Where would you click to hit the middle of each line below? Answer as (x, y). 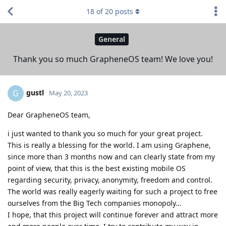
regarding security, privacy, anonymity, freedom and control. (110, 180)
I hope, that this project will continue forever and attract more (113, 214)
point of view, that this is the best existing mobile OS (97, 168)
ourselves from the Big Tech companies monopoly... (95, 203)
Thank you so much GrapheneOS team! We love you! (113, 59)
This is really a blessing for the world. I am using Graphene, (109, 145)
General (112, 39)
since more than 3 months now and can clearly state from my (111, 156)
